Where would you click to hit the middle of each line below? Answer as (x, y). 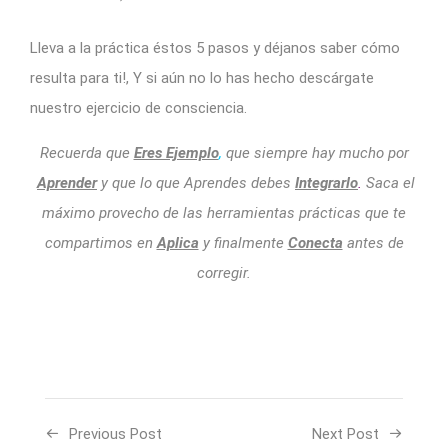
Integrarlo (326, 182)
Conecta (315, 242)
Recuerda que (86, 152)
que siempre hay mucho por (315, 152)
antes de (373, 242)
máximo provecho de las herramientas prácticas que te (224, 212)
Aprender (67, 182)
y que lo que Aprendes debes (194, 182)
